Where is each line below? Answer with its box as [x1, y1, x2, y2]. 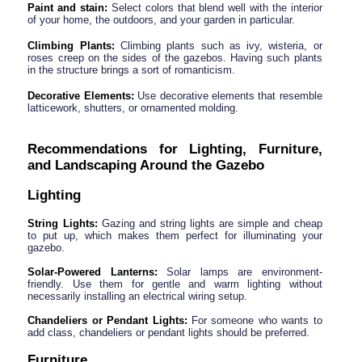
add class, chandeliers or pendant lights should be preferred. [27, 326, 310, 339]
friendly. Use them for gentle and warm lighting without [27, 277, 322, 290]
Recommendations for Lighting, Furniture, [27, 141, 322, 157]
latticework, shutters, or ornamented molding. [27, 101, 239, 114]
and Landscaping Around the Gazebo [27, 157, 265, 173]
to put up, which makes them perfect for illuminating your [27, 229, 322, 242]
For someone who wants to [192, 314, 322, 326]
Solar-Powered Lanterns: [27, 265, 158, 278]
